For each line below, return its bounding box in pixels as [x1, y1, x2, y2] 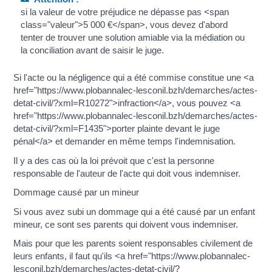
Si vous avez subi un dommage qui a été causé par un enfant [13, 206, 256, 217]
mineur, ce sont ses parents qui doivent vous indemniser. [13, 219, 239, 229]
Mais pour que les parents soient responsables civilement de [13, 238, 253, 249]
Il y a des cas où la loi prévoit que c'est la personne [13, 155, 215, 166]
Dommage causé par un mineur [13, 187, 140, 198]
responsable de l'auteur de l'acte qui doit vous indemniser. [13, 168, 241, 178]
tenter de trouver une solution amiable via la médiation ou [20, 32, 245, 43]
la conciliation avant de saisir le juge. [20, 45, 164, 56]
